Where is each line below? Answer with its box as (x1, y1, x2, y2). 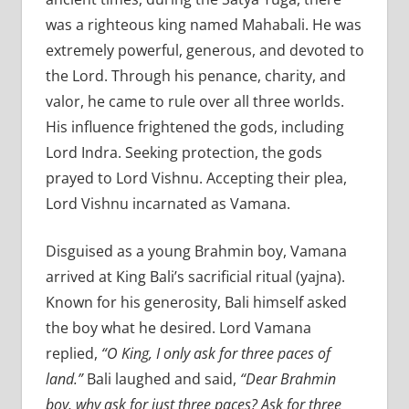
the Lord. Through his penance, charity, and (45, 66, 346, 87)
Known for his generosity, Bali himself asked (45, 292, 347, 313)
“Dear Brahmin (239, 369, 336, 390)
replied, (45, 343, 101, 364)
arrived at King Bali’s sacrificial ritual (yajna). (45, 267, 345, 288)
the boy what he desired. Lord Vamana (45, 318, 311, 339)
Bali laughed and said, (82, 369, 240, 390)
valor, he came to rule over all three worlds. (45, 91, 344, 112)
